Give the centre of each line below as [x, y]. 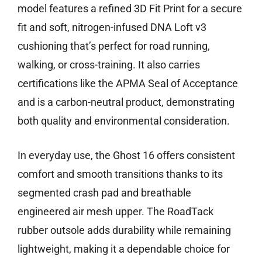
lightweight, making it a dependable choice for [124, 249]
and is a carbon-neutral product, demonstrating [126, 102]
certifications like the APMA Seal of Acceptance [128, 84]
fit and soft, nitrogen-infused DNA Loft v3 [112, 27]
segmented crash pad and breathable [104, 193]
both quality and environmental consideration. [124, 121]
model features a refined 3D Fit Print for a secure [130, 9]
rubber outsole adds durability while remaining [124, 230]
